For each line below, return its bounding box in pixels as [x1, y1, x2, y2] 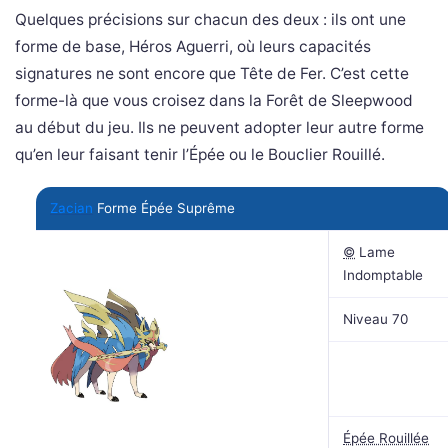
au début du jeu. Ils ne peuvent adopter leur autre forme [15, 118, 424, 138]
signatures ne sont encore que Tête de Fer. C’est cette [15, 64, 409, 84]
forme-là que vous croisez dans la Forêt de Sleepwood [15, 91, 413, 111]
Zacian [50, 200, 93, 217]
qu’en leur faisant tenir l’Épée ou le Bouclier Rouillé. [15, 145, 385, 165]
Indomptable [343, 267, 423, 284]
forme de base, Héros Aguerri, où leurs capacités [15, 37, 371, 57]
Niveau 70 [343, 311, 408, 328]
